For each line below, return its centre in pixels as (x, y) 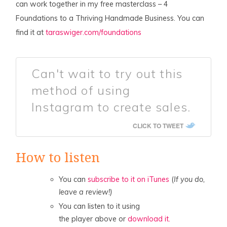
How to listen (58, 157)
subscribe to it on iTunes (129, 179)
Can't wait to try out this (107, 73)
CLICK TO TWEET (158, 126)
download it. (149, 219)
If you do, (190, 179)
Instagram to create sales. (111, 107)
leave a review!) (86, 192)
